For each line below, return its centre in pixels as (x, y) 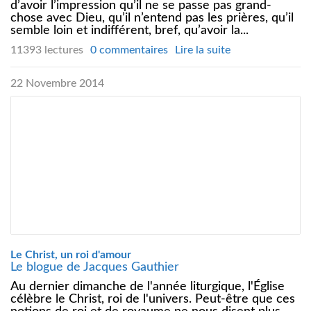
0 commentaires (129, 50)
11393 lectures (47, 50)
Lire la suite (203, 50)
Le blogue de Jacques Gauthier (95, 267)
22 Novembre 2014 (57, 83)
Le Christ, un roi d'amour (71, 254)
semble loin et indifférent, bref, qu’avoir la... (129, 30)
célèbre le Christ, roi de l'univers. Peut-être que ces (153, 299)
